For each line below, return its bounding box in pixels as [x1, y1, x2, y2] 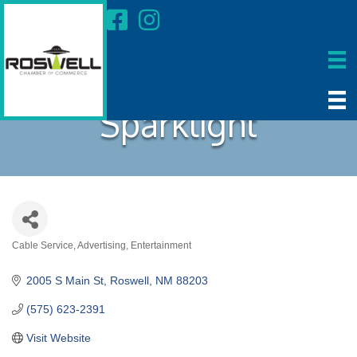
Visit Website [25, 331, 91, 344]
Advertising [77, 240, 126, 251]
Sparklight [100, 102, 257, 145]
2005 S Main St [25, 274, 104, 287]
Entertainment [131, 240, 191, 251]
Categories [11, 249, 84, 266]
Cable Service [12, 240, 73, 251]
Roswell [109, 274, 149, 287]
